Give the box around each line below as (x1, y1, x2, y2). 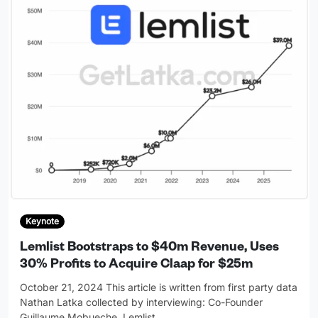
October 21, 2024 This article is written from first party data (20, 281, 297, 294)
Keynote (25, 215, 59, 226)
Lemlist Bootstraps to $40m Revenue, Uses (20, 241, 279, 256)
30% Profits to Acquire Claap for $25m (20, 258, 253, 273)
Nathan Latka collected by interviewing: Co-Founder (20, 296, 263, 309)
